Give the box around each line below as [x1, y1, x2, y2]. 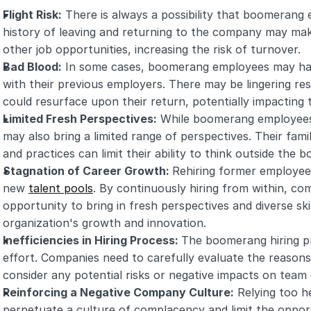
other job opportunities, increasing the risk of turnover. [3, 42, 301, 56]
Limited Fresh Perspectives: [3, 112, 157, 126]
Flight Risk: [3, 8, 62, 22]
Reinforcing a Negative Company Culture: [3, 285, 234, 299]
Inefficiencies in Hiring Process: [3, 233, 181, 247]
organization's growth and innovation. [3, 216, 206, 230]
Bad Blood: [3, 60, 62, 74]
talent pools [28, 181, 93, 195]
